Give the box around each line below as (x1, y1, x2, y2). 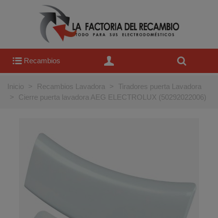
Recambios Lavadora (37, 82, 105, 91)
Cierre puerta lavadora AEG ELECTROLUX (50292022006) (18, 93, 206, 101)
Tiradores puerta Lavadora (118, 82, 201, 91)
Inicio (7, 82, 24, 91)
